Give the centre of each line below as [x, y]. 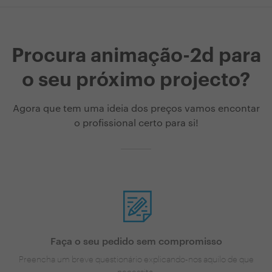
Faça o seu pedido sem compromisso [136, 241]
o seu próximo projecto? [136, 80]
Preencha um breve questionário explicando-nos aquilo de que [136, 259]
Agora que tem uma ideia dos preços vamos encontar [136, 109]
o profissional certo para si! [136, 124]
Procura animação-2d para [136, 56]
